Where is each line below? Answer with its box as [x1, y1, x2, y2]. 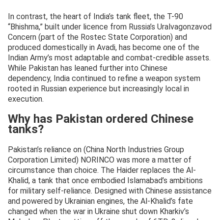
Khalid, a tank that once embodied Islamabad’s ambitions [8, 176, 203, 186]
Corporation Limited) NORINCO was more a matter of [8, 155, 192, 165]
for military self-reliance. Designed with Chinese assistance [8, 186, 212, 196]
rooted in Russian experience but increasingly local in [8, 84, 189, 94]
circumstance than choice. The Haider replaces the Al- [8, 165, 196, 175]
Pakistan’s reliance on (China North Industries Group [8, 145, 184, 155]
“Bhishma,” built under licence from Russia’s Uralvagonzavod [8, 22, 212, 32]
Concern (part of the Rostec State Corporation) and [8, 32, 187, 42]
